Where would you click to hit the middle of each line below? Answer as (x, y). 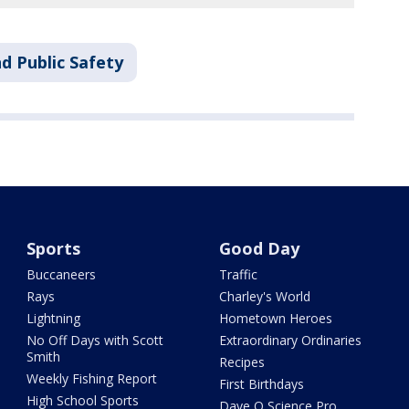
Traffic (238, 275)
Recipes (241, 362)
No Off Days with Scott (95, 341)
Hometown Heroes (275, 319)
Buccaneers (62, 275)
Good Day (259, 249)
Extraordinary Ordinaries (290, 341)
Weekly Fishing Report (92, 379)
